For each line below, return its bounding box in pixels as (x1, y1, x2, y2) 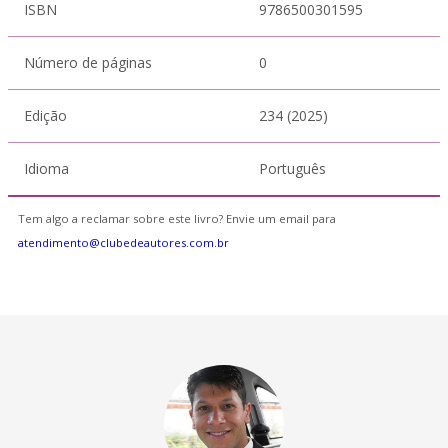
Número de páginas (24, 53, 152, 72)
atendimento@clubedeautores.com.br (18, 235, 229, 250)
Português (259, 159, 326, 178)
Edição (24, 106, 67, 125)
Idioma (24, 159, 69, 178)
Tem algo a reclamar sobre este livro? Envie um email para (18, 211, 336, 226)
